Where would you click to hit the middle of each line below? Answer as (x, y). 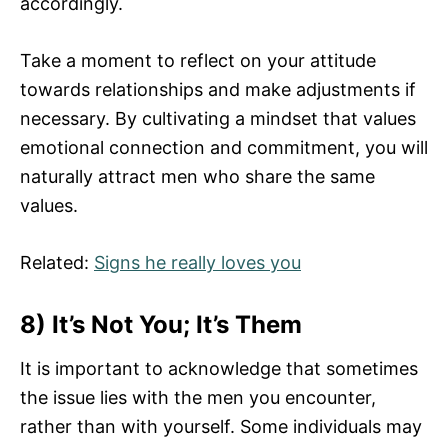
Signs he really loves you (197, 263)
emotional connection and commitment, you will (224, 148)
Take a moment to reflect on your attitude (198, 61)
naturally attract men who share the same (197, 177)
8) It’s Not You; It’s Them (161, 325)
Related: (57, 263)
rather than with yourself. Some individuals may (221, 427)
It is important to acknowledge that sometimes (219, 369)
